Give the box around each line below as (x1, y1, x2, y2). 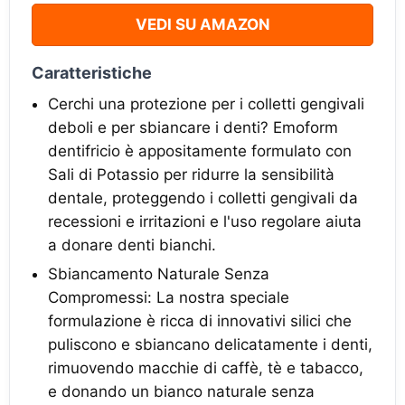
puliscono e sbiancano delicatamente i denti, (48, 335, 372, 353)
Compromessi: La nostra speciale (48, 288, 289, 306)
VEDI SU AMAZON (135, 15, 270, 33)
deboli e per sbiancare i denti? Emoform (48, 118, 338, 137)
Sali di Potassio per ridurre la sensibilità (48, 165, 334, 184)
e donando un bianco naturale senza (48, 382, 315, 400)
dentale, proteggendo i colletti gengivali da (48, 189, 358, 207)
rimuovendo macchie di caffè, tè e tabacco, (48, 359, 363, 377)
